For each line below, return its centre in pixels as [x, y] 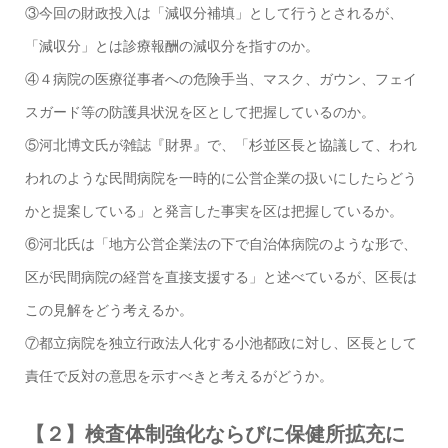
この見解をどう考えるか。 [108, 310]
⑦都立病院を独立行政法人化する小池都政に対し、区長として [220, 343]
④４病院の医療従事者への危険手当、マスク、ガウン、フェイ [220, 79]
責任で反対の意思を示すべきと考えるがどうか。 [178, 376]
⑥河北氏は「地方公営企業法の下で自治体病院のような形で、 [220, 244]
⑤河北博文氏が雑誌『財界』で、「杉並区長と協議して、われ [220, 145]
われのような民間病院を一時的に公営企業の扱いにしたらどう [220, 178]
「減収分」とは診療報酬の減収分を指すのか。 [171, 46]
